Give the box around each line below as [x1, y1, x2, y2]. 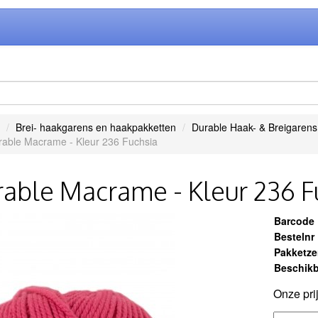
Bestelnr [274, 229, 315, 243]
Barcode [274, 214, 315, 228]
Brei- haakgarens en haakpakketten [15, 120, 176, 134]
